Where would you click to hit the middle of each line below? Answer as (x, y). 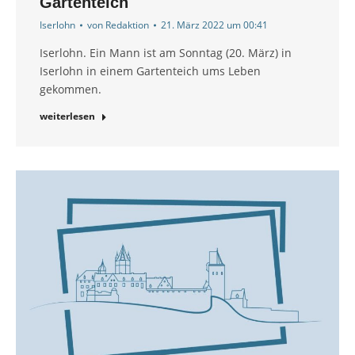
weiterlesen (67, 116)
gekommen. (71, 90)
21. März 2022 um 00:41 (214, 25)
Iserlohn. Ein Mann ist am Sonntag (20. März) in (166, 53)
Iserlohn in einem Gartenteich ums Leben (150, 71)
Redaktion (127, 25)
